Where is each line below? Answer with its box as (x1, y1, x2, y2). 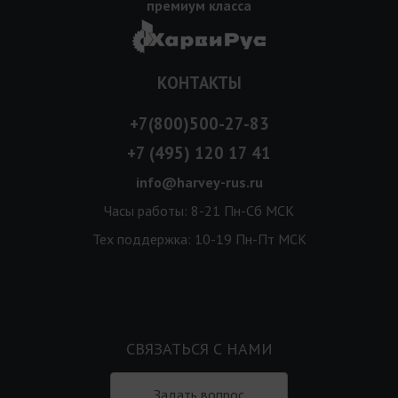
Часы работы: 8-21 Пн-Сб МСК (104, 201, 294, 219)
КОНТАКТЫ (156, 71, 242, 93)
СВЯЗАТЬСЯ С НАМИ (125, 338, 273, 359)
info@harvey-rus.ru (135, 172, 263, 191)
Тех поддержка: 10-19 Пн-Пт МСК (92, 229, 306, 248)
